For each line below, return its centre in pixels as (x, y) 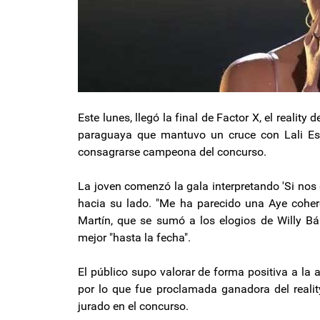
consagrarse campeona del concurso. (172, 151)
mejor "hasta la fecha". (134, 237)
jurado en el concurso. (133, 306)
